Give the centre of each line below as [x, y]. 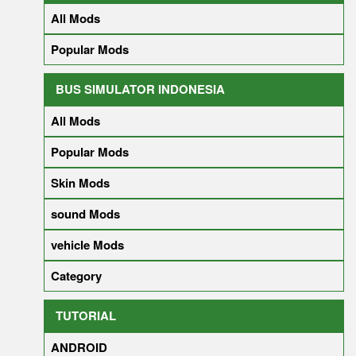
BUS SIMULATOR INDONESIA [140, 89]
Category [76, 276]
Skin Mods [80, 183]
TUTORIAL [86, 315]
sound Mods [85, 214]
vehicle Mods [87, 245]
